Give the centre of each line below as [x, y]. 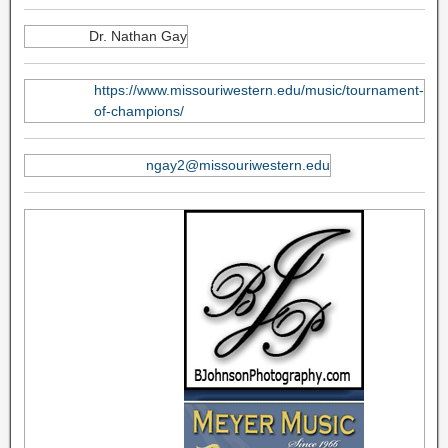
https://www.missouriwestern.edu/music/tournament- [258, 90]
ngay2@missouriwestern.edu [237, 165]
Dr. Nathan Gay [137, 36]
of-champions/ [138, 111]
